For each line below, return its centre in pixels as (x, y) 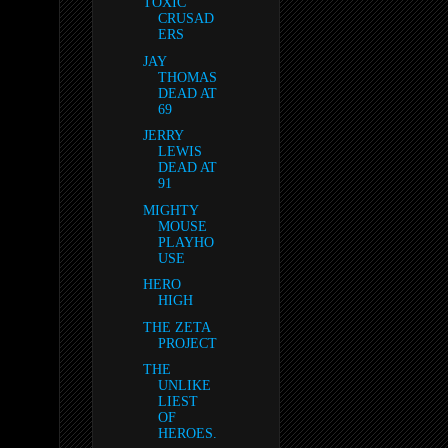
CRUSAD (185, 19)
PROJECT (187, 343)
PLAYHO (185, 242)
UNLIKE (184, 386)
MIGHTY (170, 210)
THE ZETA (176, 327)
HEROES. (187, 434)
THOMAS (187, 77)
